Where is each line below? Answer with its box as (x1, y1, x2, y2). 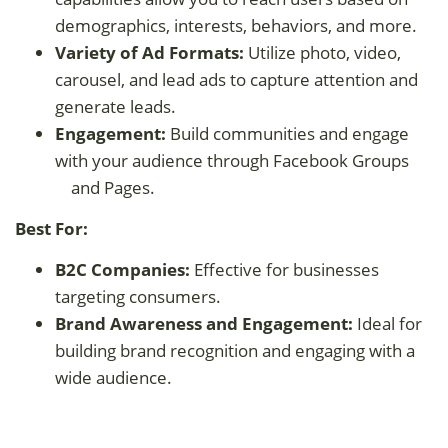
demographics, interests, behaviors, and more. (55, 13, 417, 37)
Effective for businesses (190, 257, 379, 281)
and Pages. (55, 175, 155, 199)
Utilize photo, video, (244, 40, 401, 64)
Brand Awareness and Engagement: (55, 311, 353, 335)
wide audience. (55, 365, 172, 389)
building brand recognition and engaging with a (55, 338, 415, 362)
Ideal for (353, 311, 422, 335)
